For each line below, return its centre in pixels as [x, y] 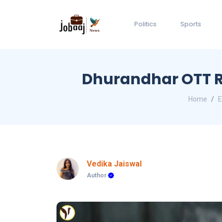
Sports [191, 24]
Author [97, 176]
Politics [145, 24]
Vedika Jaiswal [114, 164]
